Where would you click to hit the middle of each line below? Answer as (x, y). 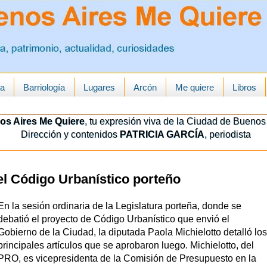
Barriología (44, 87)
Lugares (99, 87)
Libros (244, 87)
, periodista (228, 135)
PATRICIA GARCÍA (162, 135)
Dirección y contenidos (68, 135)
